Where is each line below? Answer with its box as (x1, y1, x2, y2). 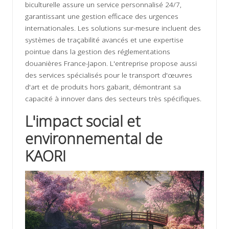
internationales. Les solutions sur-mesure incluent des (25, 22, 201, 33)
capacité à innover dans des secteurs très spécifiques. (25, 93, 201, 103)
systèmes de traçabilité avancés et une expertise (25, 34, 184, 44)
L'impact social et (25, 110, 141, 131)
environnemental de (25, 128, 163, 148)
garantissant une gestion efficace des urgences (25, 11, 178, 21)
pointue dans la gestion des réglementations (25, 46, 170, 56)
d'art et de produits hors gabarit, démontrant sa (25, 81, 181, 91)
